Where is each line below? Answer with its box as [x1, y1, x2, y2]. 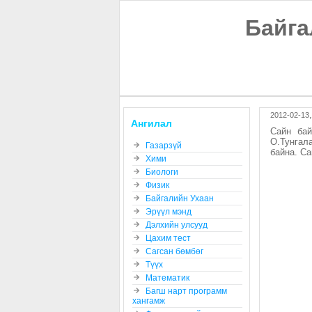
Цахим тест [146, 233, 191, 243]
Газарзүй [146, 140, 182, 150]
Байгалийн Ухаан [146, 193, 214, 203]
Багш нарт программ [146, 286, 227, 296]
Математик [146, 272, 189, 283]
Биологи [146, 166, 178, 177]
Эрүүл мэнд [146, 206, 192, 217]
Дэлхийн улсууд [146, 219, 208, 230]
